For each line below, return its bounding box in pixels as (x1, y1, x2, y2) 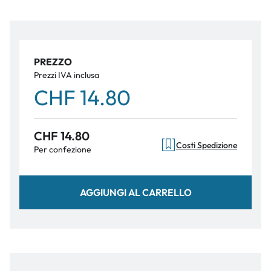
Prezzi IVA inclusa (34, 70, 99, 80)
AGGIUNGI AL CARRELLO (79, 186, 192, 198)
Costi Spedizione (176, 139, 237, 151)
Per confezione (34, 144, 91, 155)
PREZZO (34, 56, 72, 68)
